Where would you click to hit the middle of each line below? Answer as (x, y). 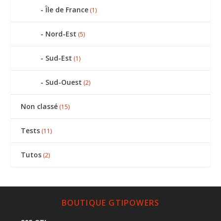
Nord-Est (61, 34)
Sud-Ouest (64, 82)
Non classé (39, 106)
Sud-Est (59, 58)
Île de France (67, 9)
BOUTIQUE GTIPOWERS (110, 203)
